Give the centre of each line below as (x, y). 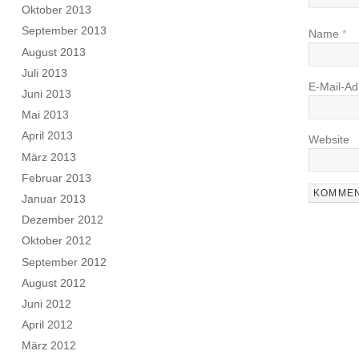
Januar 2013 (54, 198)
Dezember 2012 (63, 220)
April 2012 (48, 325)
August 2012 (54, 282)
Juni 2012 (47, 303)
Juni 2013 (47, 94)
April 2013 (48, 136)
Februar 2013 (57, 177)
